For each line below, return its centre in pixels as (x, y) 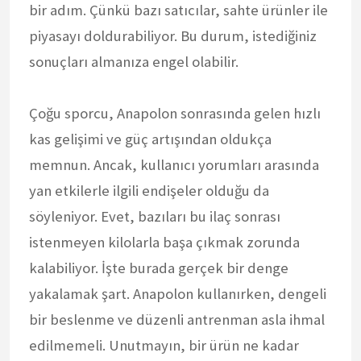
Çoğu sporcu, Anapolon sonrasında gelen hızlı (175, 113)
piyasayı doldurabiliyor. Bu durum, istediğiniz (173, 35)
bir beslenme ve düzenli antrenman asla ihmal (177, 319)
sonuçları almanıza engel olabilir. (134, 61)
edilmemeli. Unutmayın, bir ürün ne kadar (164, 345)
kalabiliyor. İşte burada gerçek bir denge (159, 268)
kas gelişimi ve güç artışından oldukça (150, 139)
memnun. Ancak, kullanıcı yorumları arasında (174, 164)
